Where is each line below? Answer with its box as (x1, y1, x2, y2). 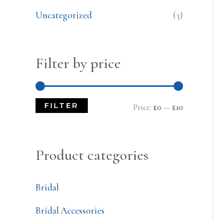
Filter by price (36, 53, 121, 73)
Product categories (36, 146, 148, 165)
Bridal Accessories (36, 204, 105, 216)
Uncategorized (36, 9, 92, 21)
